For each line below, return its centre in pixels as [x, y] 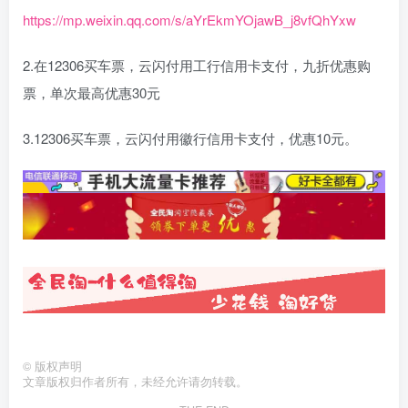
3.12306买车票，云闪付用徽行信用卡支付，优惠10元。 [190, 138]
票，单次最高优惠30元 [92, 93]
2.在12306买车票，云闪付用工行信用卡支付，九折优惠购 [197, 66]
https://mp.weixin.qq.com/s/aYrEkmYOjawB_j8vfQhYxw [189, 20]
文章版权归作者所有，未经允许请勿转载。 [135, 382]
